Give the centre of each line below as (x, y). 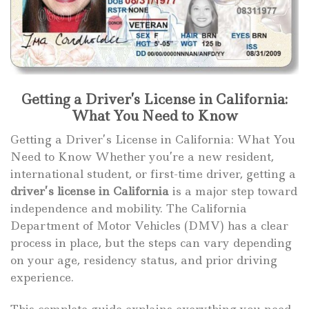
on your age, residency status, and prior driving (144, 260)
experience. (42, 277)
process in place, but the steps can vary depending (151, 242)
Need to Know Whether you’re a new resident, (142, 156)
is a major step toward (233, 191)
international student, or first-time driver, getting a (153, 173)
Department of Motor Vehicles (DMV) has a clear (149, 225)
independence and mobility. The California (129, 208)
